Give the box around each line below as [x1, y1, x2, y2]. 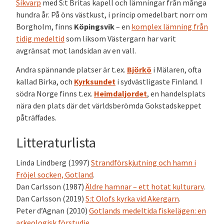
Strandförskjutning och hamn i [91, 157, 196, 168]
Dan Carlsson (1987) [16, 181, 85, 192]
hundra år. [16, 9, 49, 19]
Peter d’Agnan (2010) [16, 205, 89, 216]
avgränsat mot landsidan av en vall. [16, 45, 136, 55]
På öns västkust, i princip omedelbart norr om [49, 9, 207, 19]
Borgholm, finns [16, 21, 74, 31]
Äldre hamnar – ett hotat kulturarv [85, 181, 203, 192]
